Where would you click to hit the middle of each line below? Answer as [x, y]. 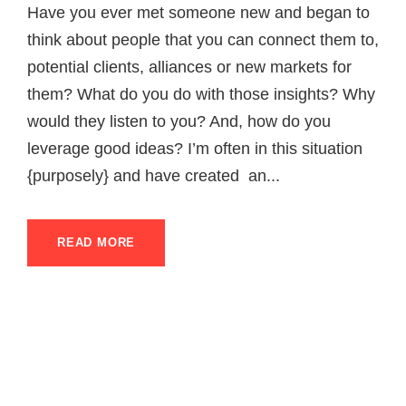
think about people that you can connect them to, [203, 39]
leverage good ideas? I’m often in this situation [195, 148]
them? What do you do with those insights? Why [201, 94]
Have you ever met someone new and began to [198, 12]
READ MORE [97, 242]
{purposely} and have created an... [154, 175]
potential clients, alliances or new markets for [189, 67]
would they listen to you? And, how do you [179, 121]
